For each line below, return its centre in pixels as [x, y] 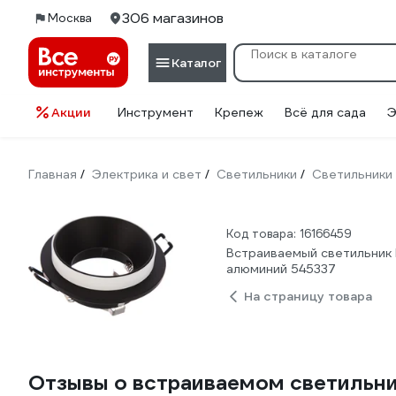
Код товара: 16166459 [289, 234]
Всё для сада [325, 112]
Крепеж [239, 112]
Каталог [196, 62]
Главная [53, 174]
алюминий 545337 [281, 269]
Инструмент [156, 112]
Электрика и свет [147, 174]
